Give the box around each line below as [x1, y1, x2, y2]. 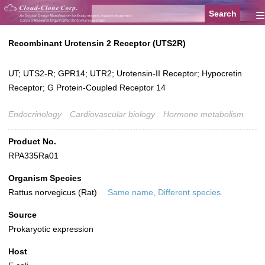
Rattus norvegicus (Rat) [8, 188, 99, 198]
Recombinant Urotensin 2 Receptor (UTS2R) [8, 38, 186, 49]
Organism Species [8, 173, 82, 183]
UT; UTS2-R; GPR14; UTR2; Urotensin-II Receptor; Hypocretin [8, 69, 242, 79]
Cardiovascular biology [70, 109, 155, 119]
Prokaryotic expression [8, 224, 93, 234]
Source [8, 210, 37, 220]
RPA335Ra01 [8, 151, 59, 161]
